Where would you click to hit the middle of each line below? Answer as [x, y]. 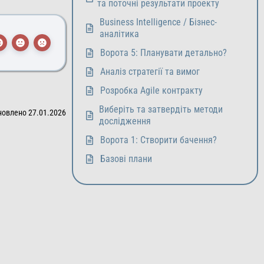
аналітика [120, 34]
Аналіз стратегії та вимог [150, 72]
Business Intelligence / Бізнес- [159, 22]
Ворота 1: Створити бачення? [159, 140]
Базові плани [126, 159]
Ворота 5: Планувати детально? [164, 53]
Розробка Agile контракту [151, 90]
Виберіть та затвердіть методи [161, 109]
